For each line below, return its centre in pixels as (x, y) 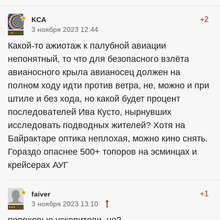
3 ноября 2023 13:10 (65, 204)
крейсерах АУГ (38, 165)
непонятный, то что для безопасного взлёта (98, 59)
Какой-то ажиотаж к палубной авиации (87, 46)
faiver (41, 194)
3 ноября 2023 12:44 (65, 30)
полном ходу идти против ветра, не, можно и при (109, 86)
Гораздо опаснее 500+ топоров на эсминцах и (102, 152)
